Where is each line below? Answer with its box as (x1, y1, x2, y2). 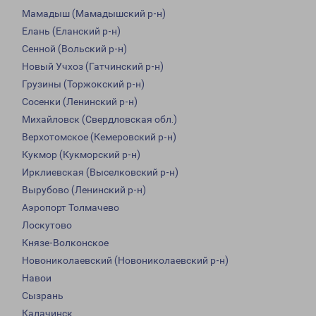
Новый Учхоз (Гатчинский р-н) (22, 61, 164, 73)
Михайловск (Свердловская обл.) (22, 114, 177, 126)
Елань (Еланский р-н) (22, 25, 121, 37)
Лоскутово (22, 219, 72, 231)
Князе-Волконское (22, 237, 109, 249)
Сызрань (22, 290, 63, 302)
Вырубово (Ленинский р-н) (22, 184, 146, 196)
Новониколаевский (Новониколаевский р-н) (22, 255, 229, 267)
